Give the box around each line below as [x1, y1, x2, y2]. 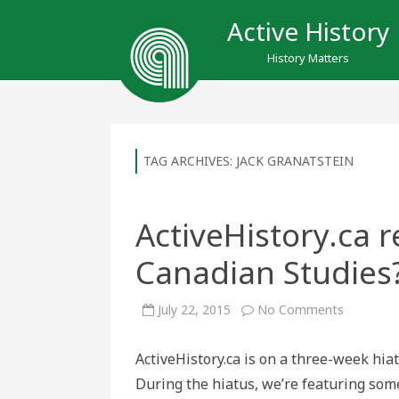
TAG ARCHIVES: [143, 152, 236, 169]
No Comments [257, 301, 344, 318]
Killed [343, 362, 373, 379]
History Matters [267, 50, 349, 66]
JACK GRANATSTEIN [236, 152, 354, 169]
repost [343, 325, 381, 342]
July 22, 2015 [158, 301, 231, 318]
